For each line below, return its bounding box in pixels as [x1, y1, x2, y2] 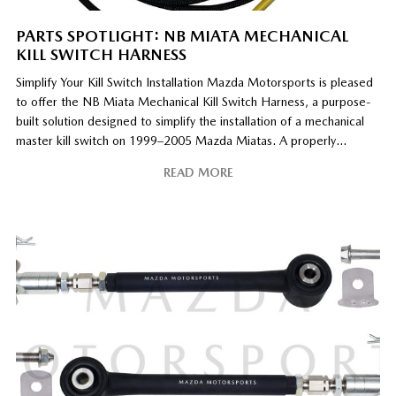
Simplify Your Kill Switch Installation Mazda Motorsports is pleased [15, 74, 373, 89]
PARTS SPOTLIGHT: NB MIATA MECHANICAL [15, 26, 348, 45]
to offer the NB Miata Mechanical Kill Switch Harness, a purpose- [15, 94, 371, 109]
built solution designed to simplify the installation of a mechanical [15, 113, 364, 128]
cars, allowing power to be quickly [15, 171, 204, 187]
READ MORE [163, 164, 233, 179]
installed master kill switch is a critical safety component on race [15, 152, 362, 167]
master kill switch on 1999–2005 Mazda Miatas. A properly [15, 133, 336, 148]
